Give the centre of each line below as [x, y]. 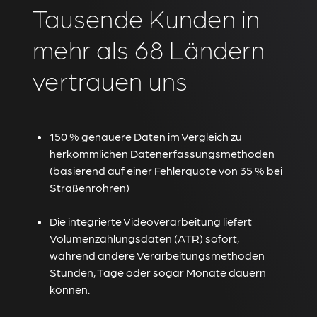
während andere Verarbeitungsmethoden [157, 255]
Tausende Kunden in [146, 17]
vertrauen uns [110, 80]
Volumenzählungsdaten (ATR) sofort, [144, 238]
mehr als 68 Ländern [149, 48]
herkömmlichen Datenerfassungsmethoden [162, 153]
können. [70, 289]
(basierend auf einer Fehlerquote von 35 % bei [166, 170]
